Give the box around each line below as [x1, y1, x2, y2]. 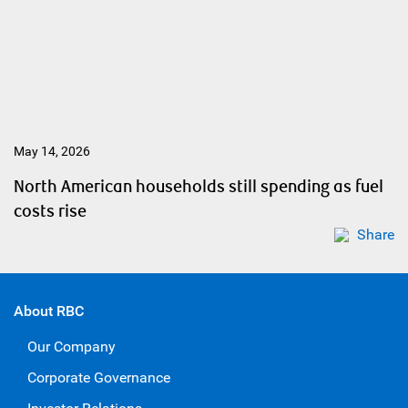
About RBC [14, 301, 84, 320]
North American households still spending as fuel [14, 176, 383, 198]
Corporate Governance [27, 368, 170, 386]
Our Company [27, 337, 116, 355]
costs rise [14, 200, 87, 222]
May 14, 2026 [14, 143, 90, 158]
